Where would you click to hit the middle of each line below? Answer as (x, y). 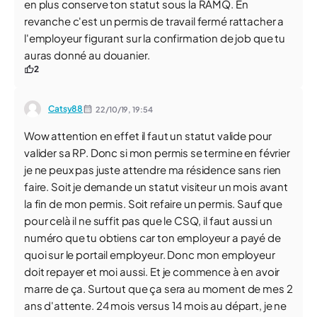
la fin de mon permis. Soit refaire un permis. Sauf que (153, 203)
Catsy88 (66, 109)
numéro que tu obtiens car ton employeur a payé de (152, 237)
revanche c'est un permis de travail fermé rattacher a (154, 21)
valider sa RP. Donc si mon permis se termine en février (157, 152)
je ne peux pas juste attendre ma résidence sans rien (153, 169)
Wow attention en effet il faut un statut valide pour (148, 136)
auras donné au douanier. (87, 55)
